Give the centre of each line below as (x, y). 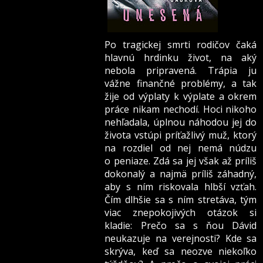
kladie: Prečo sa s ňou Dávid (181, 226)
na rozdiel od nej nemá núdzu (181, 148)
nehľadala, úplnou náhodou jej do (181, 122)
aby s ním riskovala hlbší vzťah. (181, 187)
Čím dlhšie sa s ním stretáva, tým (181, 200)
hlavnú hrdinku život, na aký (181, 58)
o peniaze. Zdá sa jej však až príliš (181, 161)
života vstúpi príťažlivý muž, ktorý (181, 135)
